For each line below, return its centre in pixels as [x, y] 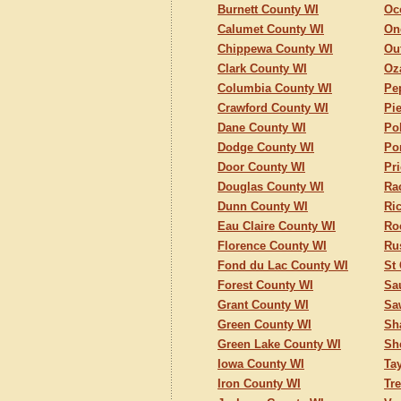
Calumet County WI [271, 29]
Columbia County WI [275, 88]
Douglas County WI [271, 187]
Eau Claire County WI [277, 226]
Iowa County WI [261, 364]
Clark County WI [262, 68]
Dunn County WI [263, 206]
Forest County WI [265, 285]
